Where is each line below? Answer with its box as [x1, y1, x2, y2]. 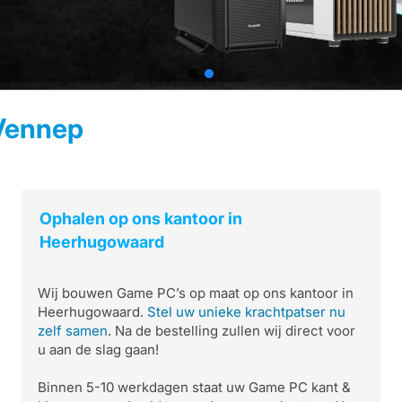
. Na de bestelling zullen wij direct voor [108, 322, 355, 339]
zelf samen [38, 322, 108, 339]
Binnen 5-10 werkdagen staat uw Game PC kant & [38, 379, 351, 396]
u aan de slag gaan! [38, 341, 159, 358]
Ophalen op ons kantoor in [39, 209, 242, 228]
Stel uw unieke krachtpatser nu [147, 303, 345, 320]
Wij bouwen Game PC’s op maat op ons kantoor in [38, 284, 354, 301]
